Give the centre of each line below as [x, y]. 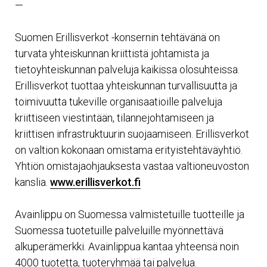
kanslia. [32, 182]
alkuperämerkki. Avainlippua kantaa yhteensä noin [127, 246]
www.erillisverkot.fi [95, 182]
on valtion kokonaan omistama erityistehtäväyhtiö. [129, 150]
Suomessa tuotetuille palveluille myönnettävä [119, 230]
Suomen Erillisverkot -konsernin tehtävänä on [117, 37]
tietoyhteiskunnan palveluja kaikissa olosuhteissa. [127, 69]
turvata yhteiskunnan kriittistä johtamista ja [112, 53]
